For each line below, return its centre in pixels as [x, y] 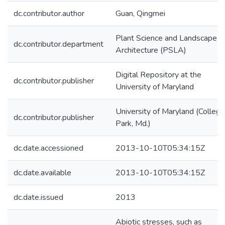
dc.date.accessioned [48, 148]
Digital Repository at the [158, 75]
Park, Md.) [133, 124]
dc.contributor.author [49, 14]
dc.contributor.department [59, 44]
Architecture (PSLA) [151, 50]
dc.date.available [42, 173]
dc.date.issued [38, 197]
